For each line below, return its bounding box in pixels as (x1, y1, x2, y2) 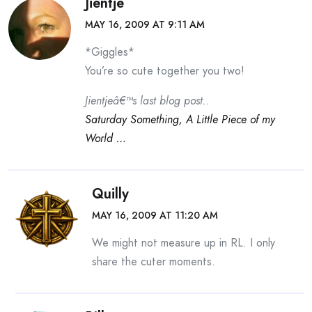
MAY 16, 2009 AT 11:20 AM (92, 208, 218, 222)
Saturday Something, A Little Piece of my (85, 111, 275, 127)
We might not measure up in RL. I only (92, 235, 275, 251)
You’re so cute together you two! (85, 63, 244, 79)
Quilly (92, 184, 129, 204)
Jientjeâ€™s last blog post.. (85, 93, 210, 109)
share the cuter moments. (92, 253, 215, 270)
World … (85, 130, 126, 146)
